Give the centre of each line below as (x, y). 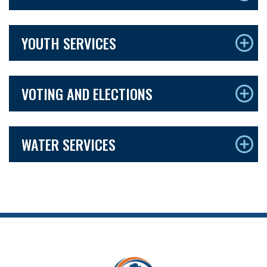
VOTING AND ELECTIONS (87, 93)
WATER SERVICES (69, 144)
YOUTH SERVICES (69, 43)
